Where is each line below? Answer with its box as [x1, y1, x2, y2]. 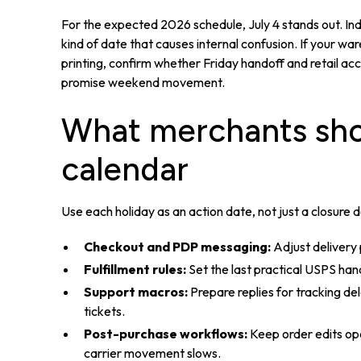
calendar [60, 150, 189, 189]
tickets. [83, 303, 125, 320]
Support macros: [83, 284, 188, 301]
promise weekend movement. [60, 74, 225, 91]
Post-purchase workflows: [83, 326, 247, 342]
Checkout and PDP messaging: [83, 239, 271, 255]
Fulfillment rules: [83, 261, 186, 278]
